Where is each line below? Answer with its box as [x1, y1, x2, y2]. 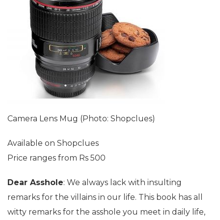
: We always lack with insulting [63, 177, 182, 187]
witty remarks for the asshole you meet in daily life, [7, 207, 205, 217]
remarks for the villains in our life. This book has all [7, 192, 203, 202]
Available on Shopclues [7, 138, 99, 148]
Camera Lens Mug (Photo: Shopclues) [7, 113, 155, 123]
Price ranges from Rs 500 [7, 153, 106, 163]
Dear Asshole [7, 177, 63, 187]
